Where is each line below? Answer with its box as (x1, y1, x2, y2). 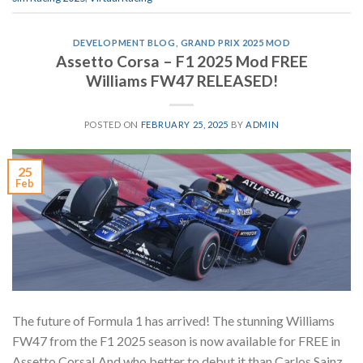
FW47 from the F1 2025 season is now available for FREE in (12, 332, 340, 348)
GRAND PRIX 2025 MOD (180, 37, 291, 49)
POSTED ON (83, 118, 141, 130)
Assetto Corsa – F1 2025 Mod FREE (55, 51, 308, 70)
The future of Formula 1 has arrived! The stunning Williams (12, 312, 335, 328)
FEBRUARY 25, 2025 (140, 118, 229, 130)
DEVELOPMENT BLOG (72, 37, 176, 49)
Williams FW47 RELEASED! (85, 70, 278, 90)
